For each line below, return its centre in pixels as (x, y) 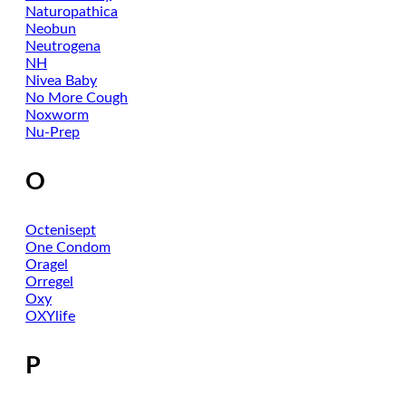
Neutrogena (63, 46)
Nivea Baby (61, 81)
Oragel (47, 265)
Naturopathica (72, 12)
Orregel (49, 282)
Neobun (51, 29)
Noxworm (57, 115)
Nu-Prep (53, 132)
